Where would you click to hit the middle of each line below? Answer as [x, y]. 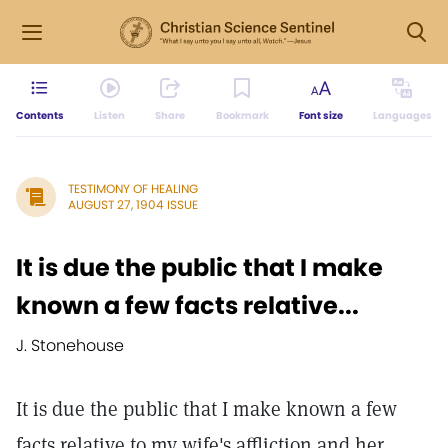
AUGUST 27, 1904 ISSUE [133, 204]
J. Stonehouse [70, 345]
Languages [402, 115]
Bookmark [242, 115]
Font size [320, 115]
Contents [40, 115]
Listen [110, 115]
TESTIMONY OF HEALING [133, 188]
